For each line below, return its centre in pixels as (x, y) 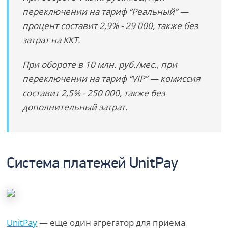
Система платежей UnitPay (93, 164)
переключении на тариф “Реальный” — (106, 11)
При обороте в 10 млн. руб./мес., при (100, 64)
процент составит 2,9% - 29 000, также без (110, 26)
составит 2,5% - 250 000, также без (94, 93)
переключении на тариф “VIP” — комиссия (111, 79)
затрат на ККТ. (53, 40)
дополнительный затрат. (76, 107)
